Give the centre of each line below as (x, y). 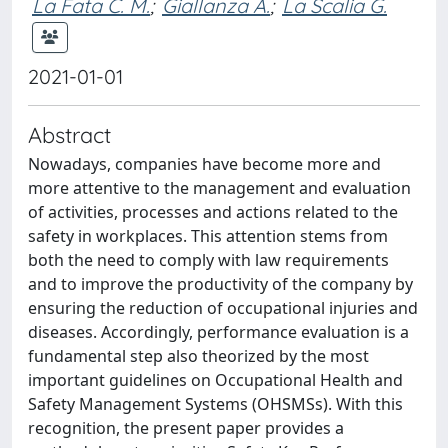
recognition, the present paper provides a (186, 428)
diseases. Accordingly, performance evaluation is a (218, 332)
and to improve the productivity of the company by (220, 284)
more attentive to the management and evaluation (219, 188)
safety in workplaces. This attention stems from (208, 236)
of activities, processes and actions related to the (213, 212)
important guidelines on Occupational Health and (215, 380)
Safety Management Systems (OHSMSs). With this (215, 404)
